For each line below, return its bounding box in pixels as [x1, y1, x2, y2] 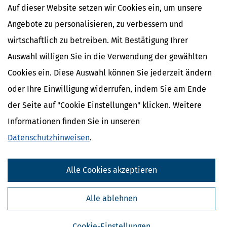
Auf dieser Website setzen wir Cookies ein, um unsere [8, 3, 202, 13]
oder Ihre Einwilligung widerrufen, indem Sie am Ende [8, 84, 206, 94]
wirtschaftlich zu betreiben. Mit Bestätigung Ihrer [8, 35, 188, 45]
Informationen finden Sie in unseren [8, 117, 140, 126]
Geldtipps [26, 212, 57, 221]
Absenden [176, 168, 208, 177]
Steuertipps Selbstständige [26, 199, 113, 208]
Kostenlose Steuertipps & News [9, 147, 111, 156]
